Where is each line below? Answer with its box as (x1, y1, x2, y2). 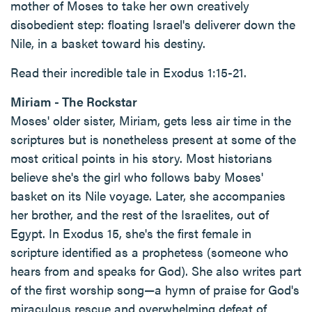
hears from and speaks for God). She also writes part (10, 262, 302, 279)
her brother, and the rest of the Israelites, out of (10, 205, 269, 223)
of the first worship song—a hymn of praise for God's (10, 281, 299, 298)
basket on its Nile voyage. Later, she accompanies (10, 187, 286, 204)
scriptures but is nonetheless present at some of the (10, 130, 296, 148)
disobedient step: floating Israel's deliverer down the (10, 15, 295, 33)
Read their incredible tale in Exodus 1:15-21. (10, 63, 247, 81)
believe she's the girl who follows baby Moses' (10, 168, 263, 185)
